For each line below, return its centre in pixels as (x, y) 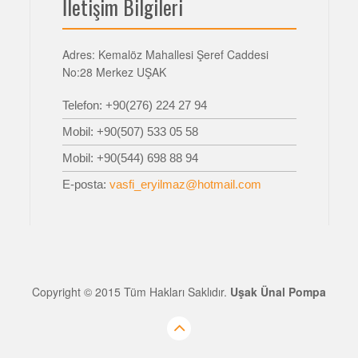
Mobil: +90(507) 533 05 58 (131, 131)
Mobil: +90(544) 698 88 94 (131, 158)
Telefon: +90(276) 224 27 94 (135, 105)
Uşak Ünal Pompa (278, 292)
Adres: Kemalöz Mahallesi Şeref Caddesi (166, 54)
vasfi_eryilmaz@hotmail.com (186, 184)
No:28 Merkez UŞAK (115, 72)
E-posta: (86, 184)
